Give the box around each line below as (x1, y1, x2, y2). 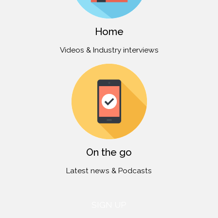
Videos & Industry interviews (59, 46, 159, 54)
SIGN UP (91, 200, 127, 210)
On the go (86, 146, 132, 158)
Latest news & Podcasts (66, 166, 152, 175)
